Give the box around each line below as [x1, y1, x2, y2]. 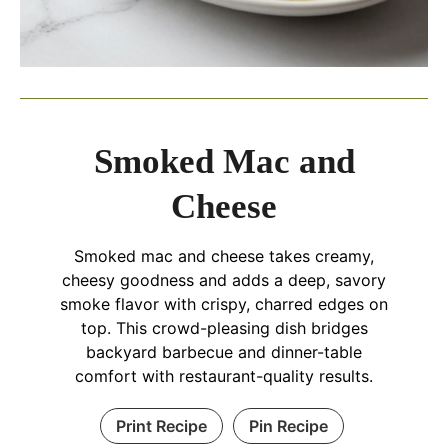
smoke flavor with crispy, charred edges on [60, 294, 388, 315]
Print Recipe [115, 416, 207, 437]
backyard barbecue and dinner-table [86, 342, 362, 363]
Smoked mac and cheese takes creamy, [74, 246, 374, 267]
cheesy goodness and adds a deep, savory [62, 270, 386, 291]
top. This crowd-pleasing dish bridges [80, 318, 368, 339]
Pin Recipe [248, 416, 328, 437]
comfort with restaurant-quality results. [75, 366, 373, 387]
